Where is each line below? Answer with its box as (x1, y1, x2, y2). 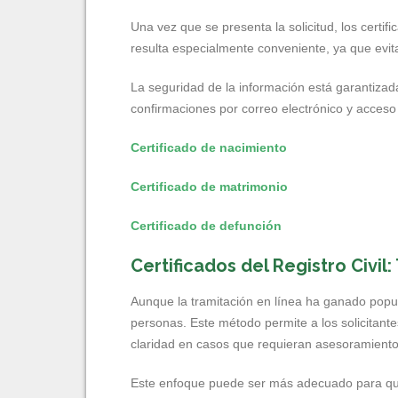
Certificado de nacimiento (131, 140, 287, 155)
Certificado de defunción (131, 219, 282, 233)
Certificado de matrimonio (131, 179, 288, 194)
